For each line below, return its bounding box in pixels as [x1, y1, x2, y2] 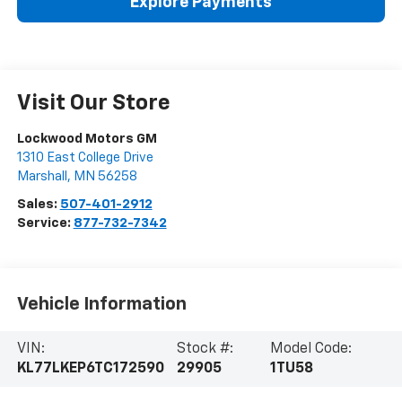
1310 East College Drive [16, 150, 153, 164]
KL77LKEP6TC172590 [16, 362, 164, 377]
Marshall [16, 169, 67, 183]
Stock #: [176, 342, 233, 357]
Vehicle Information [16, 295, 187, 314]
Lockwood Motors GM [16, 131, 157, 145]
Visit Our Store [16, 92, 170, 114]
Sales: [16, 197, 60, 211]
